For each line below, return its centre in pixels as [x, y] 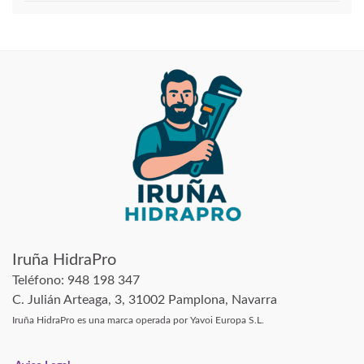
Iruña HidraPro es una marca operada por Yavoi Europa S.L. [138, 320]
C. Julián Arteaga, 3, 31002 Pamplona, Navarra [145, 299]
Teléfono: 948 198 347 [76, 280]
